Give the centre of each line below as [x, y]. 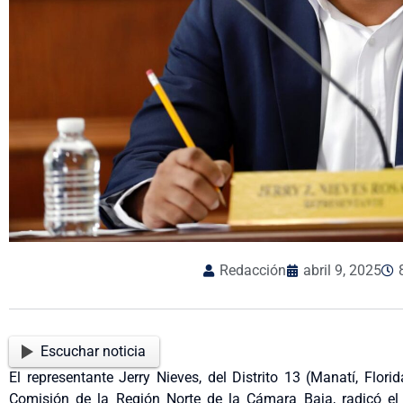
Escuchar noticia [94, 351]
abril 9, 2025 [342, 270]
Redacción [253, 270]
